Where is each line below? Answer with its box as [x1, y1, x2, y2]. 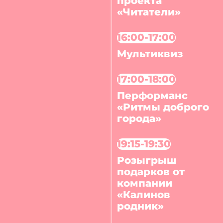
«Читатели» [117, 5, 181, 18]
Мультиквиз [117, 47, 183, 60]
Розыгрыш [117, 154, 177, 166]
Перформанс [117, 89, 188, 102]
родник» [117, 200, 164, 212]
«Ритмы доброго [117, 101, 210, 113]
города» [117, 112, 162, 124]
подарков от [117, 165, 185, 178]
